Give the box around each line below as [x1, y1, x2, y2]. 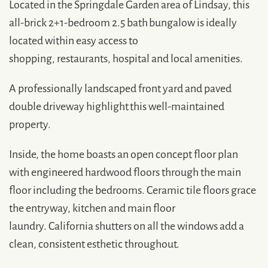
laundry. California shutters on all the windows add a [9, 217, 244, 233]
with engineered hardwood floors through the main [9, 163, 241, 179]
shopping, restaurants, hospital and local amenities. [9, 50, 243, 65]
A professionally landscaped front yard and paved [9, 80, 232, 95]
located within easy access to [9, 32, 138, 47]
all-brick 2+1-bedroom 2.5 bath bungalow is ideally [9, 14, 237, 29]
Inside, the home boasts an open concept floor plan [9, 145, 238, 161]
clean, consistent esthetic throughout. [9, 235, 179, 251]
